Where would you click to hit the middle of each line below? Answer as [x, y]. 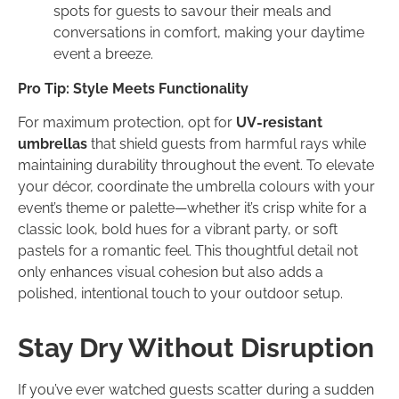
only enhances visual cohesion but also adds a [171, 273]
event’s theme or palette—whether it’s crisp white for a [192, 208]
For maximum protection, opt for [125, 123]
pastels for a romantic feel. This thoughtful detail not [188, 251]
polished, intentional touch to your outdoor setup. [180, 294]
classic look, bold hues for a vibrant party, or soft [178, 230]
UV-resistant [277, 123]
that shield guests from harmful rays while [227, 144]
